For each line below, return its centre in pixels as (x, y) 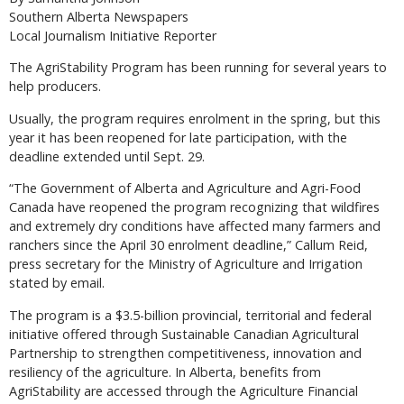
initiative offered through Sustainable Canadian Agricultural (184, 334)
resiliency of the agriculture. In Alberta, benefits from (165, 372)
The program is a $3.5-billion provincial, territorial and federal (190, 315)
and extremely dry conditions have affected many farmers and (195, 226)
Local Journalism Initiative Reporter (113, 35)
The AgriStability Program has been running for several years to (198, 68)
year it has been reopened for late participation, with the (178, 137)
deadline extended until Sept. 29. (107, 156)
